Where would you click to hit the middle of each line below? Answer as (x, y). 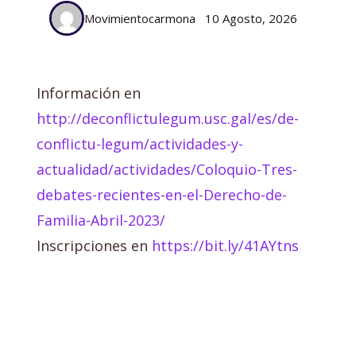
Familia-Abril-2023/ (101, 221)
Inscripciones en (94, 246)
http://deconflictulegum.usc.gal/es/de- (168, 119)
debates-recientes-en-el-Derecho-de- (162, 195)
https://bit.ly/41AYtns (225, 246)
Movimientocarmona (140, 18)
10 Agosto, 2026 (251, 19)
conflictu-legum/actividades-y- (140, 144)
